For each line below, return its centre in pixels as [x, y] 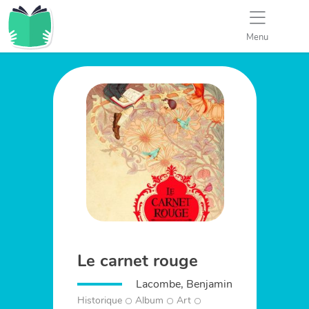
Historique [100, 301]
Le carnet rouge [138, 261]
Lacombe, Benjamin [185, 284]
